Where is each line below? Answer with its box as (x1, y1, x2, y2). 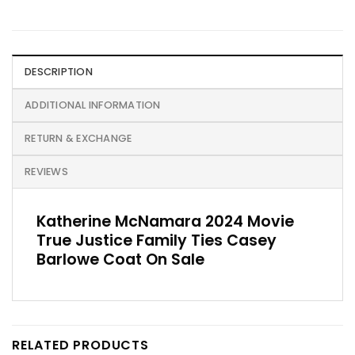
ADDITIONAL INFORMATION (25, 97, 161, 112)
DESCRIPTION (25, 64, 93, 78)
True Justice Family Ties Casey (36, 229, 277, 251)
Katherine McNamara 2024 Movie (36, 210, 294, 232)
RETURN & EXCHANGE (25, 131, 132, 145)
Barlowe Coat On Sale (36, 248, 204, 270)
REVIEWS (25, 164, 68, 178)
